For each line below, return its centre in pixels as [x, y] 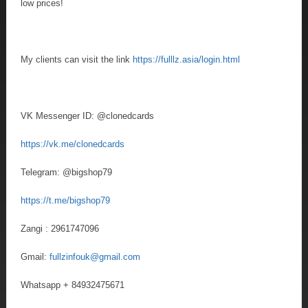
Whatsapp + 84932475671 [73, 285]
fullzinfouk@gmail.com [95, 256]
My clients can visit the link [77, 59]
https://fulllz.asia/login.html [186, 59]
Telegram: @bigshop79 [66, 172]
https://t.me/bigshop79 [65, 200]
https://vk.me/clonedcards [73, 144]
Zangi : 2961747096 [60, 228]
